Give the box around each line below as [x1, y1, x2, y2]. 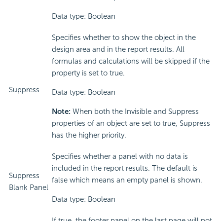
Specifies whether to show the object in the [52, 33, 196, 42]
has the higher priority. [52, 131, 126, 140]
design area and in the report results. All [52, 45, 184, 54]
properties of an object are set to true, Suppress [52, 119, 210, 128]
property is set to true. [52, 69, 125, 78]
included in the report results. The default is [52, 164, 197, 173]
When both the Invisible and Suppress [71, 107, 199, 116]
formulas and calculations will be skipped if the [52, 57, 210, 66]
